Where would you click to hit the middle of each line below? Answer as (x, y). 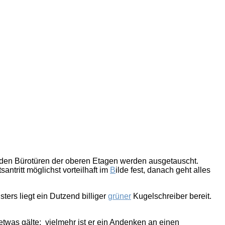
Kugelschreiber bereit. (171, 196)
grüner (120, 196)
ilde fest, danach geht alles (163, 170)
